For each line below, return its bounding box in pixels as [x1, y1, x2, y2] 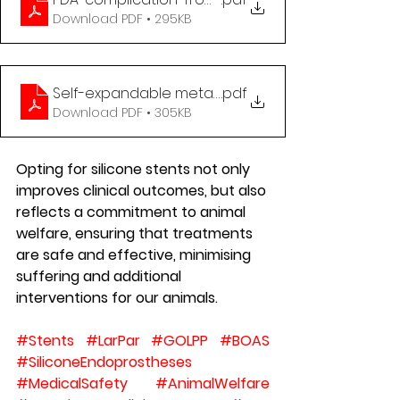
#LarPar [85, 330, 140, 352]
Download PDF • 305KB [53, 104, 192, 122]
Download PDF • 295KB [53, 10, 192, 29]
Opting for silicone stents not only [16, 159, 254, 180]
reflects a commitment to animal [16, 202, 249, 223]
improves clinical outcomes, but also [16, 180, 270, 202]
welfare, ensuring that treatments [16, 223, 256, 245]
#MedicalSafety [16, 373, 128, 395]
